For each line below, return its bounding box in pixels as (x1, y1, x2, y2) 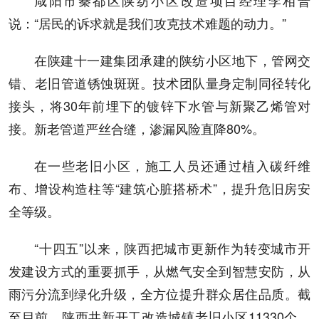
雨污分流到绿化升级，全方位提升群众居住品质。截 (9, 284, 310, 303)
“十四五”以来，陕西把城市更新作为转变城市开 (34, 239, 310, 258)
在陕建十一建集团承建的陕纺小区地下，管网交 (34, 51, 310, 70)
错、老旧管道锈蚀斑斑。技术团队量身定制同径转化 (9, 73, 310, 93)
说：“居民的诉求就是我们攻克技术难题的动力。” (9, 14, 286, 33)
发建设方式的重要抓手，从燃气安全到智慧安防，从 (9, 261, 310, 281)
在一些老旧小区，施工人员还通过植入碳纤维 (34, 156, 310, 175)
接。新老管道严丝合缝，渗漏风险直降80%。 (9, 119, 265, 138)
